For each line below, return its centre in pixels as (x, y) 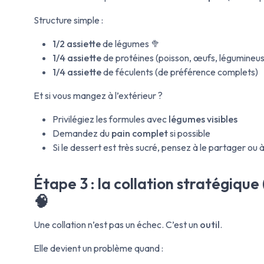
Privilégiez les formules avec (110, 119)
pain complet (140, 133)
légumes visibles (203, 119)
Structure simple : (68, 20)
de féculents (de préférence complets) (180, 72)
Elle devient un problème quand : (98, 248)
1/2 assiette (77, 43)
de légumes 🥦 (131, 43)
